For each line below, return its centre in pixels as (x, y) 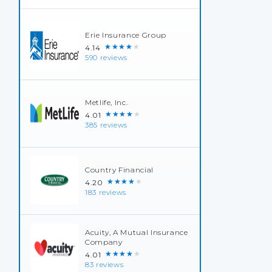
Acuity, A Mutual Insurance (137, 232)
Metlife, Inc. (107, 102)
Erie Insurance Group (126, 35)
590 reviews (107, 58)
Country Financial (119, 170)
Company (104, 242)
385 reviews (107, 125)
